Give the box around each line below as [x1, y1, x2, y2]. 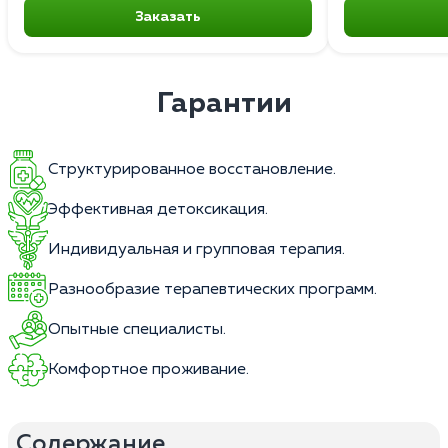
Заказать [135, 9, 201, 24]
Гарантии [156, 89, 292, 118]
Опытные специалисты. [48, 321, 226, 338]
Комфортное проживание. [48, 361, 249, 378]
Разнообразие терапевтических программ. [48, 281, 377, 298]
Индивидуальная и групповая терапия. [48, 241, 345, 258]
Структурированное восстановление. [48, 161, 336, 178]
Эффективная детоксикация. [48, 201, 268, 218]
